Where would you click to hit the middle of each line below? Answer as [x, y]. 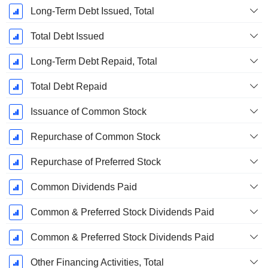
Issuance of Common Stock [88, 112]
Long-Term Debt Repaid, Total [94, 62]
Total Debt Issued [67, 36]
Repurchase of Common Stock [95, 137]
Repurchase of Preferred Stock [95, 162]
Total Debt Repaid [68, 87]
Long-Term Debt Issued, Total [92, 11]
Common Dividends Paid [83, 187]
